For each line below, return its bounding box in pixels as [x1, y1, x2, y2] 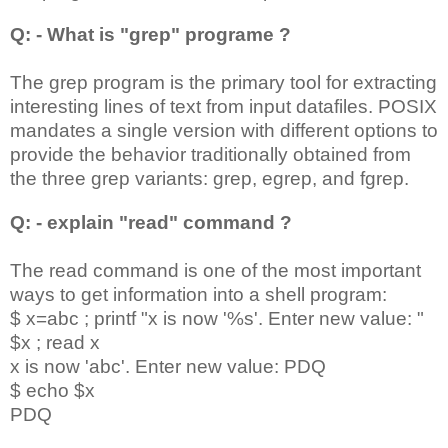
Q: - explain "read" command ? [10, 211, 292, 233]
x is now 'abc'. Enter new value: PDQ [10, 355, 326, 377]
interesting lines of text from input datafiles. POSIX [10, 95, 437, 117]
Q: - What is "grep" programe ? [10, 23, 291, 45]
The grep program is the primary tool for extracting [10, 71, 437, 93]
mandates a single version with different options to [10, 119, 438, 141]
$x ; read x [10, 331, 100, 353]
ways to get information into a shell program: [10, 283, 387, 305]
